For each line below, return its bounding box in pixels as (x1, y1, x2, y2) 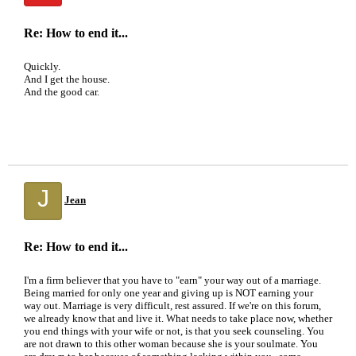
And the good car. (24, 86, 99, 98)
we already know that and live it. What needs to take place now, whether (24, 312, 332, 324)
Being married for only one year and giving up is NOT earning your (24, 287, 313, 299)
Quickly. (24, 60, 60, 72)
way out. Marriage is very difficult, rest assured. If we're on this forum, (24, 300, 321, 311)
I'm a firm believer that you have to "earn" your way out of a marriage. (24, 274, 321, 286)
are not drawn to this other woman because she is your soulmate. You (24, 338, 318, 350)
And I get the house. (24, 73, 110, 85)
